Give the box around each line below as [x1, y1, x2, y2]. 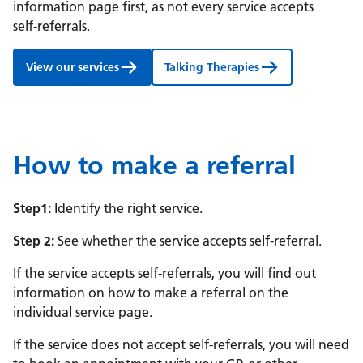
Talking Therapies [164, 60, 260, 75]
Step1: [13, 200, 51, 217]
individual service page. [13, 304, 152, 321]
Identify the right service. [51, 200, 203, 217]
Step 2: [13, 233, 54, 250]
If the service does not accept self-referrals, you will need [13, 336, 349, 353]
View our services [26, 60, 119, 75]
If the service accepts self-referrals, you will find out [13, 265, 316, 282]
